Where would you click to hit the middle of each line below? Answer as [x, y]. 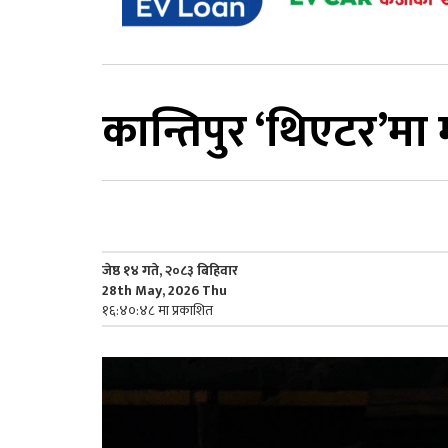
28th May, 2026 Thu [164, 290]
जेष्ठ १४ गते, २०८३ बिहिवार [170, 270]
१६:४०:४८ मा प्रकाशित [157, 310]
